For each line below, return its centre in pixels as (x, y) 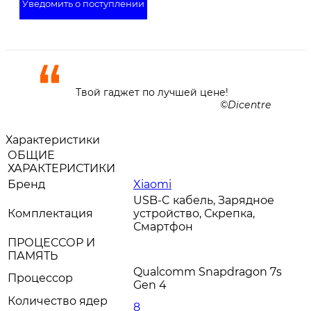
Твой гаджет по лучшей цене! (152, 92)
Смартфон (163, 227)
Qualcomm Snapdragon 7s (208, 272)
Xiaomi (152, 184)
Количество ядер (58, 301)
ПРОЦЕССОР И (51, 243)
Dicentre (249, 105)
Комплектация (50, 213)
